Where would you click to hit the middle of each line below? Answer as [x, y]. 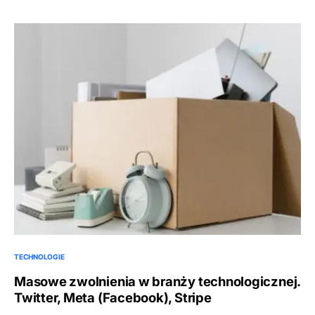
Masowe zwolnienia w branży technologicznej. [157, 281]
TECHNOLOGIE [39, 256]
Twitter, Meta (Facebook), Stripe [113, 297]
